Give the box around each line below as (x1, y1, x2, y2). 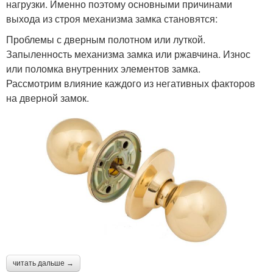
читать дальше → (13, 259, 74, 268)
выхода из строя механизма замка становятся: (6, 12, 218, 26)
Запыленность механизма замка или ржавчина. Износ (6, 47, 250, 61)
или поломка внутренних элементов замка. (6, 62, 200, 76)
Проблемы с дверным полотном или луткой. (6, 32, 205, 46)
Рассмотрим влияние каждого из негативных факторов (6, 76, 255, 90)
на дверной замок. (6, 91, 89, 105)
